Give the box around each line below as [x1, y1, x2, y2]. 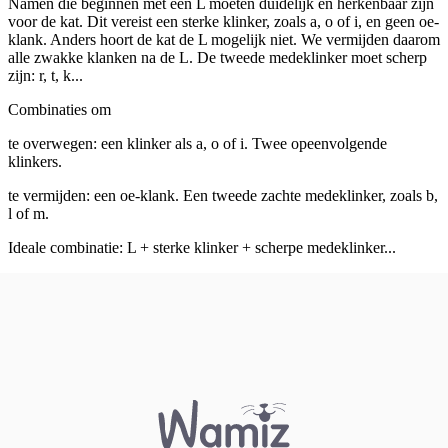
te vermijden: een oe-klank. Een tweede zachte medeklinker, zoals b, [8, 186, 438, 204]
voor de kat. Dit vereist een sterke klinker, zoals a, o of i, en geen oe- [8, 12, 439, 30]
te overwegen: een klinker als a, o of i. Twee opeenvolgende [8, 134, 387, 152]
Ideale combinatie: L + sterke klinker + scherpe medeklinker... [8, 238, 396, 256]
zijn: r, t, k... [8, 66, 83, 84]
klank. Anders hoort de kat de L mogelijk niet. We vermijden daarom [8, 30, 440, 48]
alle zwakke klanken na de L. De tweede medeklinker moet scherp [8, 48, 427, 66]
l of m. [8, 204, 49, 222]
